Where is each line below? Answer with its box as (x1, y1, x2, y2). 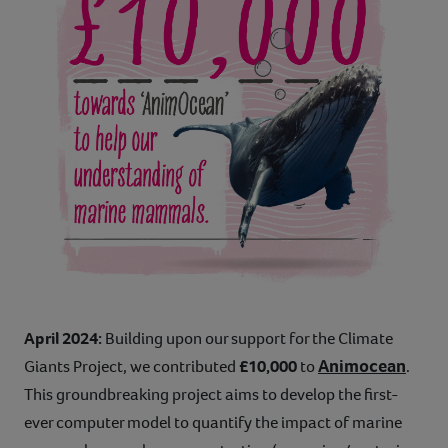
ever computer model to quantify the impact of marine (24, 411, 402, 435)
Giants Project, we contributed (24, 355, 239, 379)
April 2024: (24, 327, 105, 351)
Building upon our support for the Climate (105, 327, 393, 351)
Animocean (318, 354, 406, 379)
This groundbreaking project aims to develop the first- (24, 383, 399, 407)
